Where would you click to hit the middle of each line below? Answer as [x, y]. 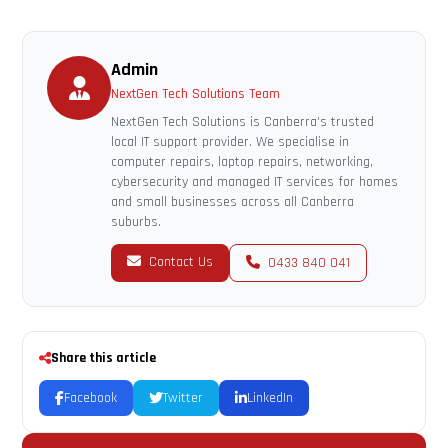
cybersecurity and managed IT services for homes [255, 182]
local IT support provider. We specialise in [230, 142]
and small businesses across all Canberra [233, 202]
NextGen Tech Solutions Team [196, 94]
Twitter [183, 398]
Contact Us [179, 262]
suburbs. [136, 222]
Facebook [91, 398]
